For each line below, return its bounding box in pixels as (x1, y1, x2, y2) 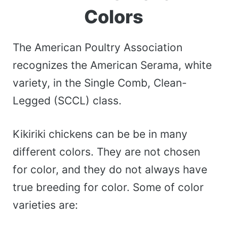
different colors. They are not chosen (13, 145, 200, 159)
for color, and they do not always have (13, 163, 207, 176)
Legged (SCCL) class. (13, 94, 122, 107)
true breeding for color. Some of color (13, 181, 204, 194)
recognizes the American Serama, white (13, 58, 212, 71)
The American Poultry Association (13, 41, 182, 54)
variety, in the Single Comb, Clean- (13, 76, 187, 89)
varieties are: (13, 199, 78, 212)
